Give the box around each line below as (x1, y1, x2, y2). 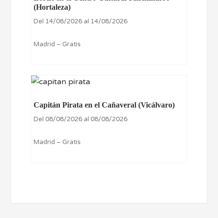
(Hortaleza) (34, 2, 71, 11)
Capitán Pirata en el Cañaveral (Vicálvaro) (34, 101, 175, 109)
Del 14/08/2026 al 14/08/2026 (34, 17, 128, 25)
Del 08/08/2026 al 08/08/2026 (34, 115, 128, 124)
